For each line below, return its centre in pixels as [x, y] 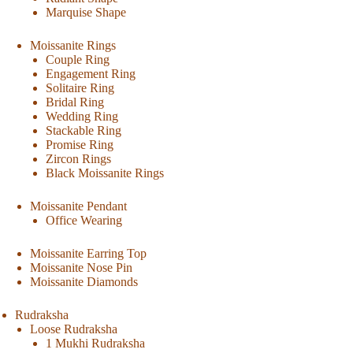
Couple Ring [77, 59]
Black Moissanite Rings [104, 173]
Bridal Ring [74, 102]
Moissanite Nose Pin [82, 267]
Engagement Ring [90, 73]
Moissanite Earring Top [89, 253]
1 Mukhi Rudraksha [95, 343]
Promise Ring [79, 144]
